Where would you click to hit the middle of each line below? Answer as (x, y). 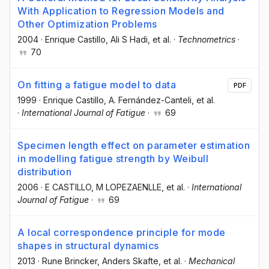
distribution (44, 171)
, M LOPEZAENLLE (126, 187)
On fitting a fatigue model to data (97, 84)
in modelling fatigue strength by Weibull (113, 158)
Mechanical (212, 261)
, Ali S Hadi (127, 39)
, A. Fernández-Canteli (148, 100)
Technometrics (207, 39)
